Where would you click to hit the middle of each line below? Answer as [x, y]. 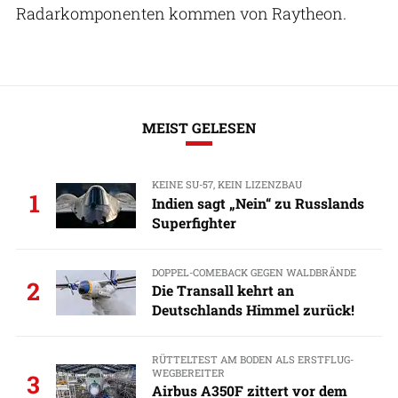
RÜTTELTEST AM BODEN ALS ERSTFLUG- [252, 359]
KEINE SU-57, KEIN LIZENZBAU [227, 185]
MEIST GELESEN [199, 128]
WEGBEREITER [188, 372]
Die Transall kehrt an [223, 290]
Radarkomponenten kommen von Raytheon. [181, 13]
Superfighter [194, 222]
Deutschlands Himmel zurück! [253, 309]
